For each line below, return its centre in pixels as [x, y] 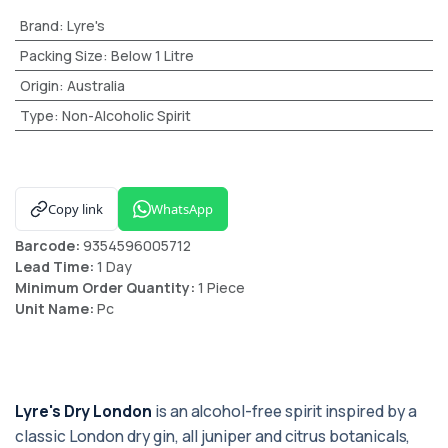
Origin [39, 85]
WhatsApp [182, 208]
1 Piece [221, 287]
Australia [95, 85]
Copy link [75, 208]
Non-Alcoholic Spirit [126, 115]
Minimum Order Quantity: [106, 287]
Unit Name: [56, 308]
